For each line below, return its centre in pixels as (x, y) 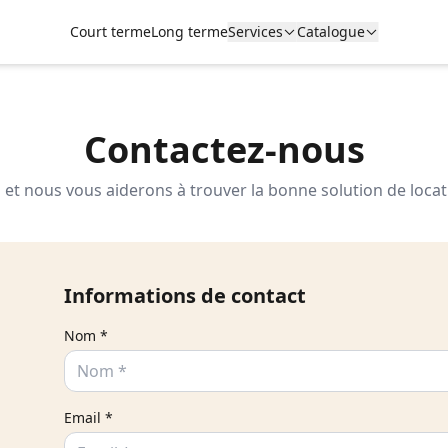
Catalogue (330, 31)
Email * (88, 417)
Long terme (189, 31)
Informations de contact (185, 295)
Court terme (110, 31)
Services (255, 31)
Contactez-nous (224, 149)
